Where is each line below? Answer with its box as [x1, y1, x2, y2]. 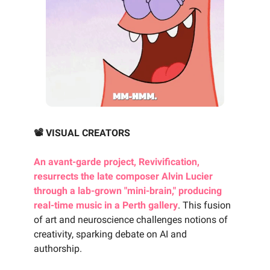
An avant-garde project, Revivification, [34, 156, 199, 168]
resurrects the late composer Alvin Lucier [34, 171, 213, 183]
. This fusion [178, 199, 231, 212]
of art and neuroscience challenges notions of [34, 214, 228, 226]
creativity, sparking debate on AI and [34, 228, 187, 240]
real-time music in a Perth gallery [34, 199, 178, 212]
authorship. [34, 243, 82, 255]
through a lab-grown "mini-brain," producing [34, 185, 222, 197]
